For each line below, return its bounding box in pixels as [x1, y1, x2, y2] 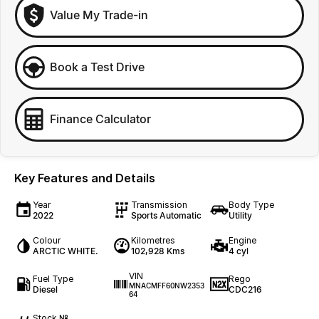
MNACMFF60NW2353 [129, 281, 205, 290]
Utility [229, 209, 253, 221]
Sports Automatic [130, 209, 202, 221]
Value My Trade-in [50, 8, 148, 23]
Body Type [229, 199, 275, 210]
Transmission [130, 199, 187, 210]
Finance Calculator [50, 112, 151, 127]
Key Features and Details [14, 170, 155, 185]
